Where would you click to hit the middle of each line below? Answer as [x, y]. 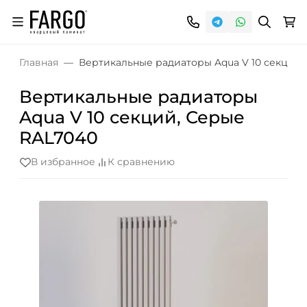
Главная [39, 62]
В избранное [63, 162]
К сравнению [141, 162]
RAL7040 [59, 138]
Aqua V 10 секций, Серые [132, 117]
